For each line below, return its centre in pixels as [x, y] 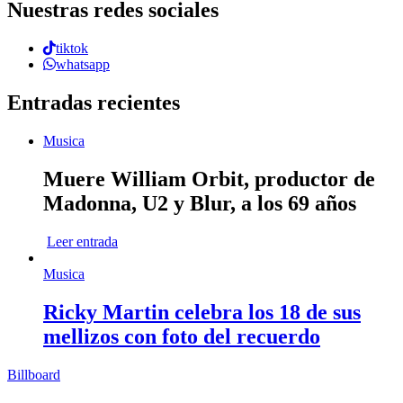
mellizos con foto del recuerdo [182, 336]
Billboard [34, 374]
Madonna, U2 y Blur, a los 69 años [200, 203]
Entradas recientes [94, 103]
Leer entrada [82, 241]
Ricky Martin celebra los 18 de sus [202, 312]
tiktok [72, 49]
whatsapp [83, 65]
